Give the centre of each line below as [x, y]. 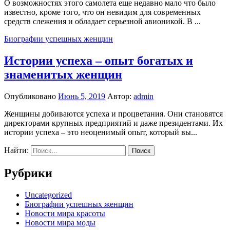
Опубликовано [31, 97]
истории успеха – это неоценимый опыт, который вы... [101, 132]
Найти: [16, 150]
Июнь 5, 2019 [82, 97]
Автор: [120, 97]
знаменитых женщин [63, 75]
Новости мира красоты [65, 213]
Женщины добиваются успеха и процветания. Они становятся [113, 114]
